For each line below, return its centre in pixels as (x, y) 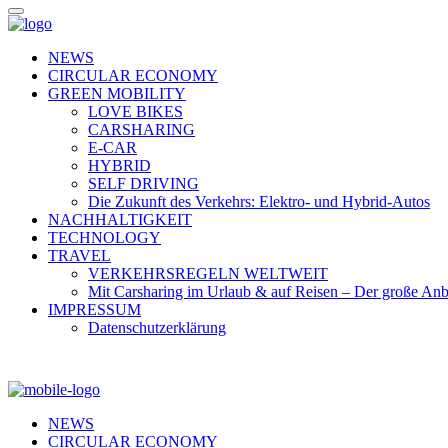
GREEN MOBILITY (117, 93)
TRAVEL (79, 255)
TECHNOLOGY (104, 237)
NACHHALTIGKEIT (120, 219)
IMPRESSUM (94, 309)
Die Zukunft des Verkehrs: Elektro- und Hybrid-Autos (259, 201)
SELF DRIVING (143, 183)
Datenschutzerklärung (157, 327)
